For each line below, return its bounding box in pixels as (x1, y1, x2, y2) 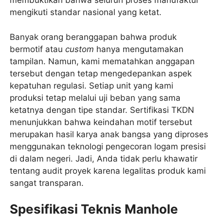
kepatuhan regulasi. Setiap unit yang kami (10, 80, 173, 91)
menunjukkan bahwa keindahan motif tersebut (10, 117, 192, 127)
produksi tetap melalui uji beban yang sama (10, 92, 181, 103)
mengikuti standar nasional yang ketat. (10, 7, 162, 18)
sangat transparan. (10, 178, 84, 188)
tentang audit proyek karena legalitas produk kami (10, 165, 206, 176)
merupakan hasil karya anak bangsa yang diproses (10, 129, 208, 139)
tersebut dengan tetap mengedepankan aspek (10, 68, 192, 78)
